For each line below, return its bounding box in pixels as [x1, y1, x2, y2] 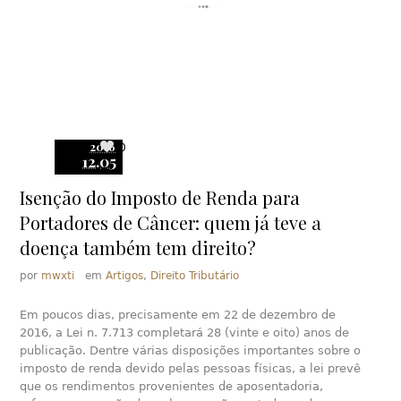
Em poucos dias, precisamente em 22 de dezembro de [20, 307, 337, 321]
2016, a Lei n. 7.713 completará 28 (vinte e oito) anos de [20, 325, 350, 339]
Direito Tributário [150, 269, 240, 282]
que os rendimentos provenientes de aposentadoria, [20, 379, 324, 393]
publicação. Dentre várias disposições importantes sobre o [20, 343, 362, 357]
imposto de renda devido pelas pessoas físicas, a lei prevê [20, 361, 362, 375]
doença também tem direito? [20, 235, 257, 260]
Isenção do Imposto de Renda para [20, 184, 301, 209]
